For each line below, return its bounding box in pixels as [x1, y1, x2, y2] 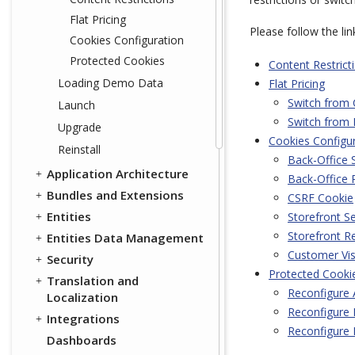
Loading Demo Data [58, 75, 163, 90]
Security [47, 251, 94, 267]
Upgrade [58, 120, 101, 135]
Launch [58, 97, 95, 113]
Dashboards [47, 332, 116, 348]
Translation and [47, 273, 139, 288]
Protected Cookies [70, 53, 165, 68]
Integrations [47, 311, 120, 326]
